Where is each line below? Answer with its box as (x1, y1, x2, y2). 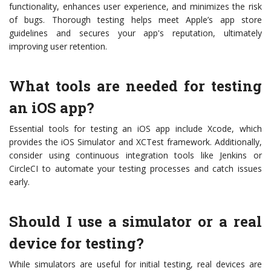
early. (9, 176, 30, 188)
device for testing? (9, 233, 144, 253)
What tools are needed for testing (9, 76, 262, 96)
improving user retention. (9, 41, 107, 53)
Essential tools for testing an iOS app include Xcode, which (9, 123, 262, 135)
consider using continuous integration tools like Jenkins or (9, 149, 262, 162)
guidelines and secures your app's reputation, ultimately (9, 27, 262, 39)
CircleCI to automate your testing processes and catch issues (9, 163, 262, 175)
